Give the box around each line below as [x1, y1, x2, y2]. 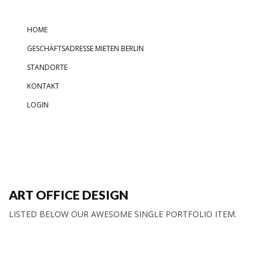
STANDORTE [27, 62, 68, 72]
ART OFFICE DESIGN [9, 187, 129, 202]
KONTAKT [27, 81, 59, 91]
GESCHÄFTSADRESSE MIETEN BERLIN [27, 43, 144, 53]
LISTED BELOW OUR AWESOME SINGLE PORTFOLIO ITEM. [9, 208, 237, 220]
